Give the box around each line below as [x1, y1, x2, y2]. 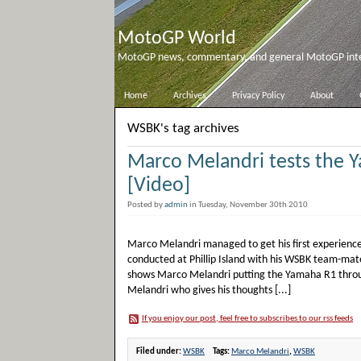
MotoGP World [118, 29, 236, 48]
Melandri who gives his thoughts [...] [127, 284, 291, 297]
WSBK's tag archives [127, 122, 239, 135]
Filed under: [136, 347, 183, 356]
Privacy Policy [232, 91, 284, 101]
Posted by [127, 201, 164, 210]
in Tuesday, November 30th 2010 [188, 201, 313, 210]
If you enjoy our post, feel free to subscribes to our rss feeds [142, 314, 353, 323]
